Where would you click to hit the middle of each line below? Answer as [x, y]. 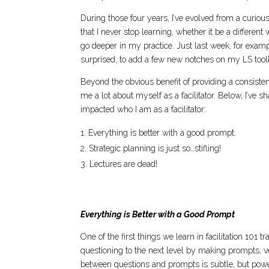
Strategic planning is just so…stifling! [155, 149]
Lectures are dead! [124, 164]
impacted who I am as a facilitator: [144, 110]
